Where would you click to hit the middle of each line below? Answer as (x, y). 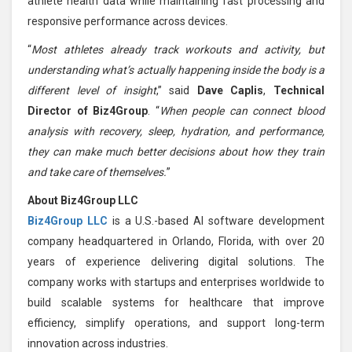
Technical (299, 90)
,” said (176, 90)
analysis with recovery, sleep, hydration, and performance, (176, 131)
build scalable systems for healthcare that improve (176, 302)
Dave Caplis (230, 90)
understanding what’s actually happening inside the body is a (176, 70)
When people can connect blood (242, 110)
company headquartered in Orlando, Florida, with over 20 (176, 241)
